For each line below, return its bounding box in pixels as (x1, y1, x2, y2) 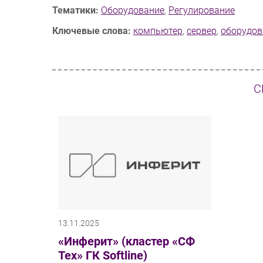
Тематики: (52, 5, 99, 16)
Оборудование (101, 5, 164, 16)
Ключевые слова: (52, 25, 131, 37)
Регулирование (168, 5, 235, 16)
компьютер (133, 25, 183, 37)
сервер (187, 25, 217, 37)
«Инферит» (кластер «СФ (58, 234, 195, 249)
